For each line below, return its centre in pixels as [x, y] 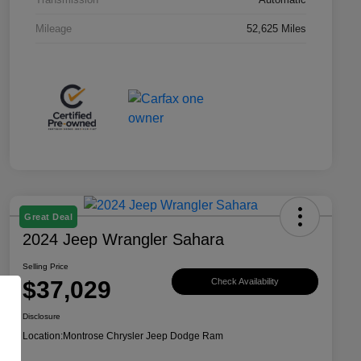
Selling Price [46, 266]
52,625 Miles [276, 28]
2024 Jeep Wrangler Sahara [123, 239]
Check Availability [245, 282]
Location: [43, 336]
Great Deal [48, 216]
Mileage [54, 28]
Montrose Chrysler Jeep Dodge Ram [143, 336]
